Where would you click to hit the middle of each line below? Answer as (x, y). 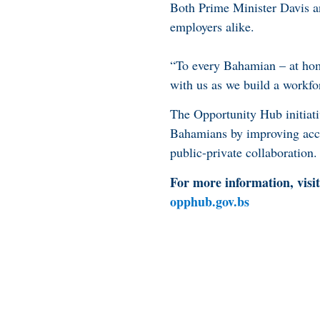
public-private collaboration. (244, 152)
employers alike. (212, 26)
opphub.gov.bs (210, 201)
